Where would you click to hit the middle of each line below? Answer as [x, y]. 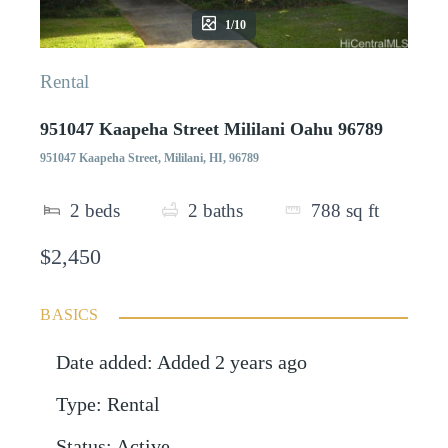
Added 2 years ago [232, 363]
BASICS [69, 315]
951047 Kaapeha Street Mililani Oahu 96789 [212, 128]
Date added [102, 363]
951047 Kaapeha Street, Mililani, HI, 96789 [150, 157]
